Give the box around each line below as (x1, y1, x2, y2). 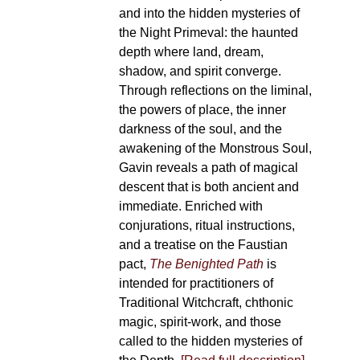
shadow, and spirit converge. (118, 64, 281, 78)
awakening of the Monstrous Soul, (118, 141, 312, 155)
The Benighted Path (149, 257, 264, 271)
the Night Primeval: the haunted (118, 26, 298, 39)
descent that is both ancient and (118, 180, 299, 194)
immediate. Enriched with (118, 199, 263, 213)
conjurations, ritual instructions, (118, 219, 295, 232)
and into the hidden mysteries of (118, 6, 300, 20)
